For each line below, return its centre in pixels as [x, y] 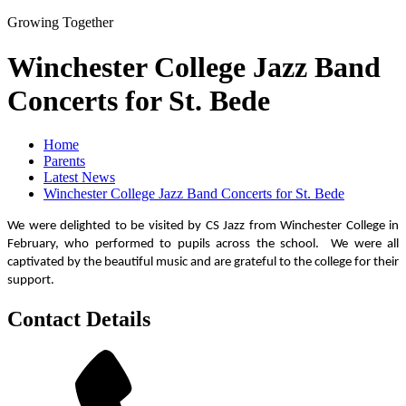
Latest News [79, 178]
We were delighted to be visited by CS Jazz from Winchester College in [203, 227]
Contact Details [79, 319]
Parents [64, 161]
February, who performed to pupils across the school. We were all [203, 245]
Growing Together [60, 23]
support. [31, 281]
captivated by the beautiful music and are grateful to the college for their [203, 263]
